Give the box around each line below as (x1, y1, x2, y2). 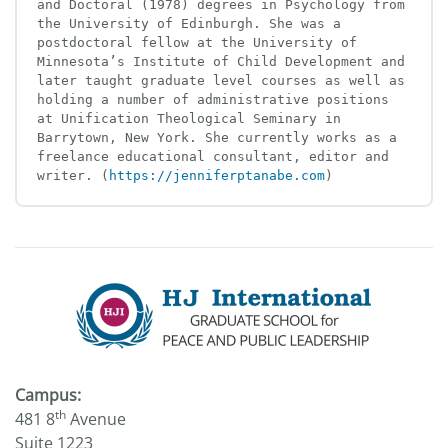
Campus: (15, 383, 81, 406)
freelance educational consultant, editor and (37, 148, 389, 164)
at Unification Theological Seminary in (37, 110, 341, 126)
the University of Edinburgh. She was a (37, 15, 341, 31)
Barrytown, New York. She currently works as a (37, 129, 397, 145)
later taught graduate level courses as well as (37, 72, 405, 88)
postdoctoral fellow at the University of (37, 34, 357, 50)
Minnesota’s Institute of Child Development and (37, 53, 405, 69)
